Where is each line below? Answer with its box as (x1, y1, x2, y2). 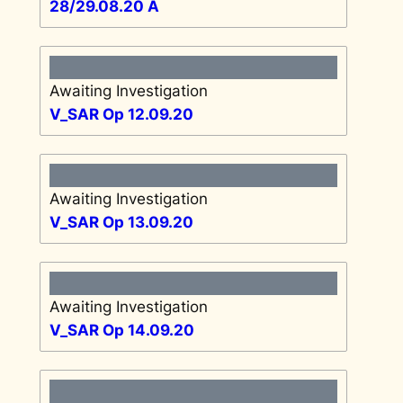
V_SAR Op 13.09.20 (49, 212, 193, 231)
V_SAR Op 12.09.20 (49, 104, 193, 123)
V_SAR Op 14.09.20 (49, 320, 194, 339)
